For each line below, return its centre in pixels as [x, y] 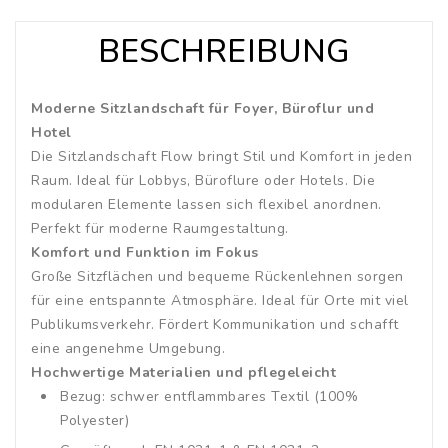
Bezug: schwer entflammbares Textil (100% [209, 396]
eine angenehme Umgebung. [128, 348]
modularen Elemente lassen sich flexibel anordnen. [206, 204]
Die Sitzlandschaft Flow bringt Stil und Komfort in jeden [221, 156]
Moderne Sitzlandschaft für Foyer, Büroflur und [202, 108]
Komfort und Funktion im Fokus [145, 252]
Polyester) [94, 420]
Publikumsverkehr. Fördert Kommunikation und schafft [215, 324]
